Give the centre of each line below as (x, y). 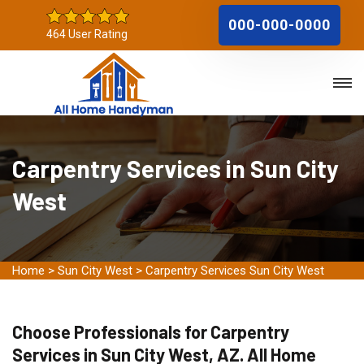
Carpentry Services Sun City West (235, 271)
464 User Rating (87, 34)
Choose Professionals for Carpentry (151, 331)
